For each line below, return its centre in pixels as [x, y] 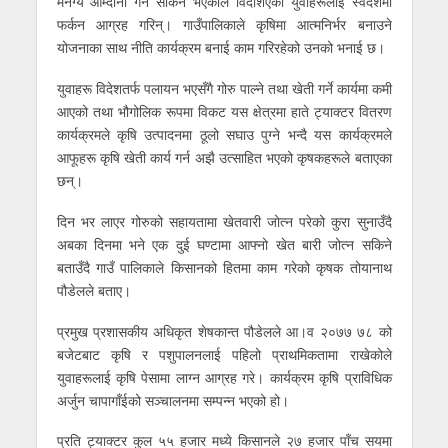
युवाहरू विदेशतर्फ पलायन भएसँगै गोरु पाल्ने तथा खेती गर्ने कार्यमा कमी [224, 88]
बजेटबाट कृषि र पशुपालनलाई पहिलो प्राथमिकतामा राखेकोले [224, 354]
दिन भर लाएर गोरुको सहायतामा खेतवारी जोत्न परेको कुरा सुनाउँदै [224, 221]
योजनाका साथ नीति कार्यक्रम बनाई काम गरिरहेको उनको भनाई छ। [220, 47]
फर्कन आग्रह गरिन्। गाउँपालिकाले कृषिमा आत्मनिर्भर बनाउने [224, 24]
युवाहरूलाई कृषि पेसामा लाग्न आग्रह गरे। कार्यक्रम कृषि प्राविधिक [224, 377]
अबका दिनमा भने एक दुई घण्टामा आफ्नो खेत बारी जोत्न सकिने [224, 244]
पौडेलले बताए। [93, 290]
